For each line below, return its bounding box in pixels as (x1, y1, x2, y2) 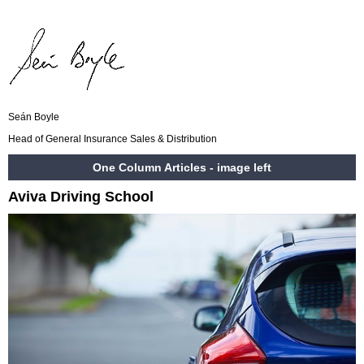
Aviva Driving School (8, 188, 154, 205)
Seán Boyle (8, 111, 59, 123)
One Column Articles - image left (93, 161, 271, 174)
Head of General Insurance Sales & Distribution (8, 132, 217, 145)
